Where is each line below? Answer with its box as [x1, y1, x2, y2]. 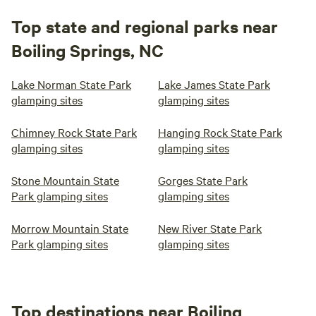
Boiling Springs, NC [11, 39, 164, 61]
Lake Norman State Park [11, 76, 131, 92]
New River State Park [158, 220, 262, 236]
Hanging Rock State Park [158, 124, 282, 140]
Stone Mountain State [11, 172, 119, 188]
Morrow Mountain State [11, 220, 128, 236]
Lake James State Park [158, 76, 270, 92]
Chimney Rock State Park [11, 124, 137, 140]
